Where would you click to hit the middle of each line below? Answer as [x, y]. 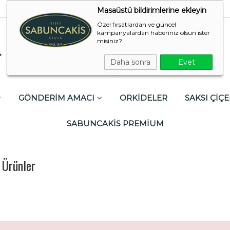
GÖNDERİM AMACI [56, 98]
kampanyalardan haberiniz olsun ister [154, 33]
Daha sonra [130, 62]
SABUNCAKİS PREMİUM [115, 123]
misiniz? [110, 41]
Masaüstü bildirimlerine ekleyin [152, 10]
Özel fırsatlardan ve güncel [137, 24]
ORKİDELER [143, 98]
